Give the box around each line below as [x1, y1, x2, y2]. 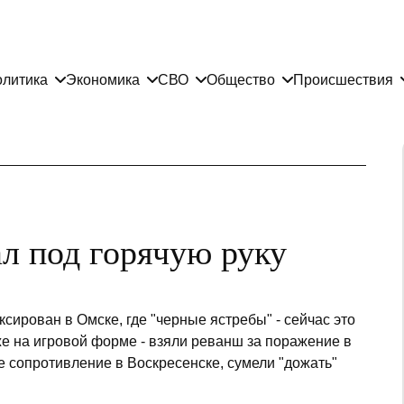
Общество [207, 71, 275, 87]
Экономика [66, 71, 140, 87]
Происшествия [293, 71, 393, 87]
